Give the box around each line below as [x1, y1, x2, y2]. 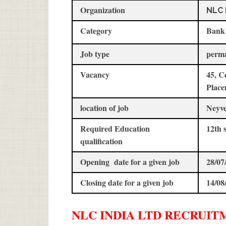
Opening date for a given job [80, 155, 180, 167]
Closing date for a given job [80, 176, 174, 188]
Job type [80, 47, 109, 60]
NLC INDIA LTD [72, 205, 164, 223]
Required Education [80, 122, 150, 134]
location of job [80, 101, 129, 114]
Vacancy [80, 68, 109, 80]
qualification [80, 135, 123, 147]
